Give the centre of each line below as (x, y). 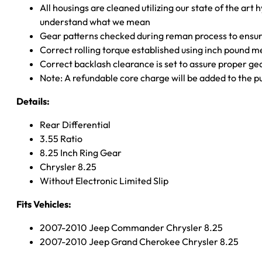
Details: (33, 101)
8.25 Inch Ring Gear (81, 152)
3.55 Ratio (61, 138)
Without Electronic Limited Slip (104, 180)
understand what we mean (95, 21)
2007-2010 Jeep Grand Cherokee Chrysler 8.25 (139, 241)
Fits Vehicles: (44, 204)
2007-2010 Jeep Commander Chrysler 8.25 (131, 227)
